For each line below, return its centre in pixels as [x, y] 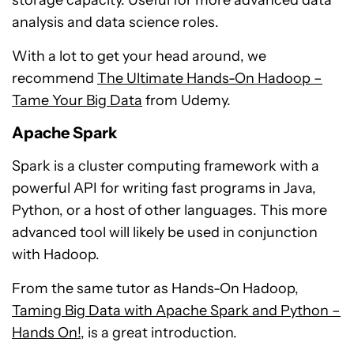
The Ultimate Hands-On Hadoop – [210, 79]
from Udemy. [186, 101]
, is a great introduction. [159, 333]
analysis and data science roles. [115, 23]
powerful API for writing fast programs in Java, [164, 188]
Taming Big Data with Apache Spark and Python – [176, 311]
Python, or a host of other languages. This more [169, 211]
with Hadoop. [56, 255]
